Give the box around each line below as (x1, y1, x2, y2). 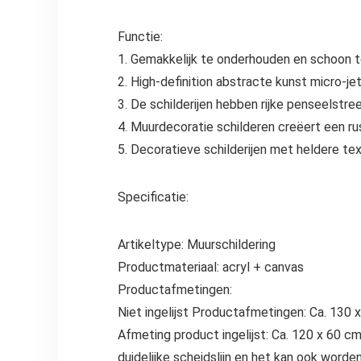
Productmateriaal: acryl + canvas (117, 259, 304, 276)
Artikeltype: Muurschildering (117, 237, 276, 253)
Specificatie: (117, 189, 189, 205)
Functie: (117, 29, 163, 45)
